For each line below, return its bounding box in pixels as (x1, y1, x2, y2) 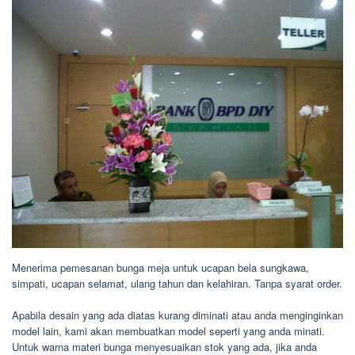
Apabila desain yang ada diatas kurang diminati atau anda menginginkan (12, 307, 343, 323)
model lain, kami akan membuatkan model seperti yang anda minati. (12, 323, 325, 338)
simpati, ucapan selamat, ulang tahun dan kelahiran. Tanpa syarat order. (12, 275, 342, 291)
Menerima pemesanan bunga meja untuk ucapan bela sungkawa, (12, 259, 309, 275)
